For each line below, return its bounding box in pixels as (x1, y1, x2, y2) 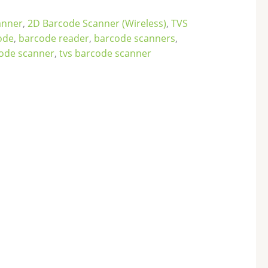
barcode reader (18, 32, 89, 45)
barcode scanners (93, 32, 175, 45)
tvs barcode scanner (59, 47, 151, 60)
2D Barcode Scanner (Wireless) (27, 17, 166, 31)
